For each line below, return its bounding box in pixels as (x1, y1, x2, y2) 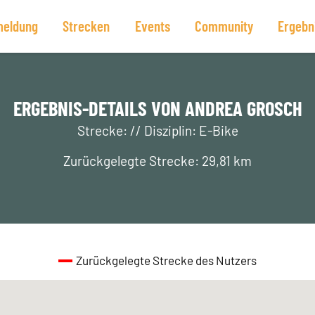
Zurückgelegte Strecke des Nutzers (76, 253, 257, 267)
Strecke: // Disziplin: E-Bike (77, 122, 238, 139)
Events (134, 17, 170, 34)
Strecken (63, 17, 110, 34)
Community (194, 17, 253, 34)
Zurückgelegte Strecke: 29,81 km (63, 153, 252, 169)
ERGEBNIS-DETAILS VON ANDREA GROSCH (13, 96, 302, 120)
